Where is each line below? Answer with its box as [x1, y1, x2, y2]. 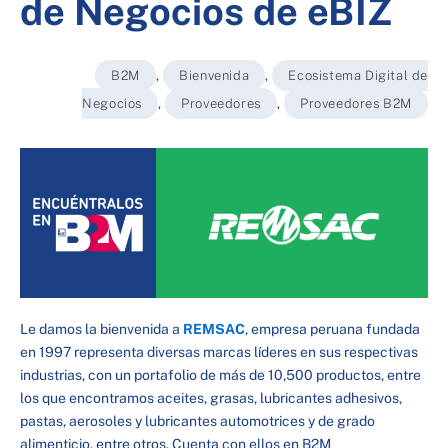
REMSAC [183, 320, 245, 337]
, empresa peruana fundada [245, 320, 420, 337]
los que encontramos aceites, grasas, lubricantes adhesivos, [20, 389, 402, 406]
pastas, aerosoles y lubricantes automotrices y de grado [20, 412, 375, 429]
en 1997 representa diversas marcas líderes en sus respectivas [20, 343, 418, 360]
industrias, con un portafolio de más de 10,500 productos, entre [20, 366, 421, 383]
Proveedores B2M [300, 96, 412, 111]
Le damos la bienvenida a [20, 320, 183, 337]
